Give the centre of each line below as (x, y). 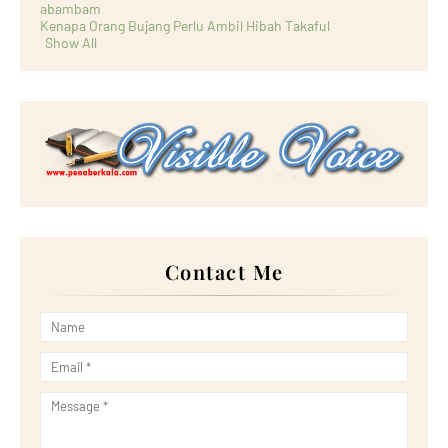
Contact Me (224, 271)
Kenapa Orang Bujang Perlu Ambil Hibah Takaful (185, 26)
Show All (71, 43)
